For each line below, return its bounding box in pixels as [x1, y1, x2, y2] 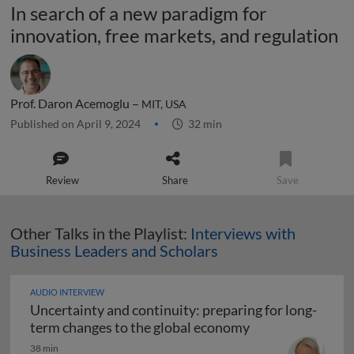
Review [46, 174, 80, 186]
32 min [183, 117, 222, 130]
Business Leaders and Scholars [10, 241, 218, 260]
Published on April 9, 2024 [10, 117, 143, 130]
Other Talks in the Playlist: [10, 224, 190, 243]
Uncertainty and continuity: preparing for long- [30, 301, 317, 318]
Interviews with [190, 224, 296, 243]
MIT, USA [141, 98, 186, 111]
